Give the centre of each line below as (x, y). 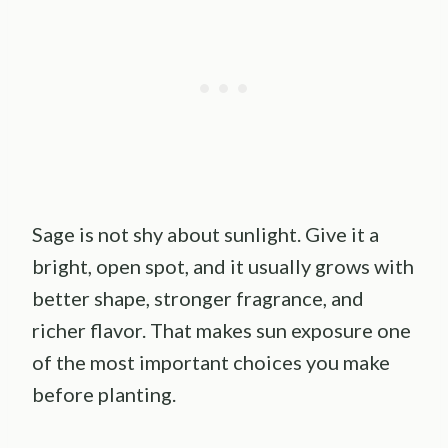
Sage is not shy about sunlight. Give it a (205, 233)
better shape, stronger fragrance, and (198, 297)
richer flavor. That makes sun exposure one (221, 329)
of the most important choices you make (211, 361)
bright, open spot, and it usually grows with (223, 265)
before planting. (104, 393)
